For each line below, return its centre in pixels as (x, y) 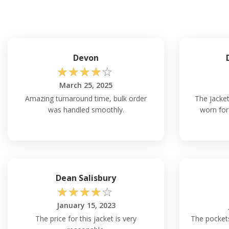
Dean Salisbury (86, 178)
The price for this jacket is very (86, 218)
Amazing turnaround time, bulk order (86, 98)
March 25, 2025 (86, 85)
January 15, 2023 (86, 205)
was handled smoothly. (86, 109)
